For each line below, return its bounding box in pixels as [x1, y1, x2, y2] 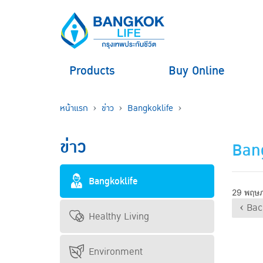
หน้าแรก [60, 102, 88, 115]
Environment [89, 244, 143, 259]
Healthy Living [89, 208, 149, 224]
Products [69, 62, 115, 80]
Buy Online [168, 62, 224, 80]
